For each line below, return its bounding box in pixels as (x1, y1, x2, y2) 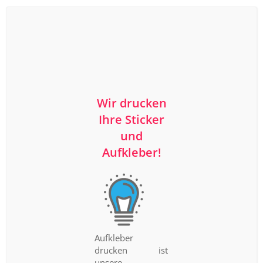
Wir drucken (96, 95, 167, 112)
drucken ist (95, 244, 168, 256)
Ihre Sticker (99, 112, 164, 128)
